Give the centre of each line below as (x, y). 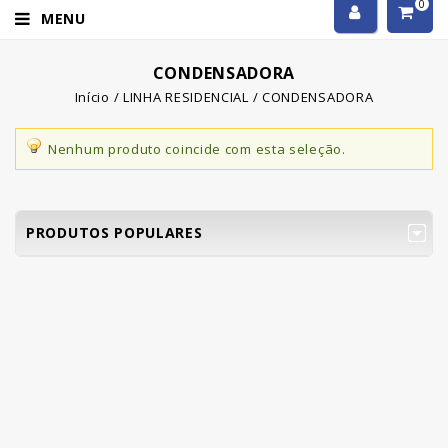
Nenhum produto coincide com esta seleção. (197, 148)
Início (92, 97)
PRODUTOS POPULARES (114, 232)
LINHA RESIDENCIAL (185, 97)
